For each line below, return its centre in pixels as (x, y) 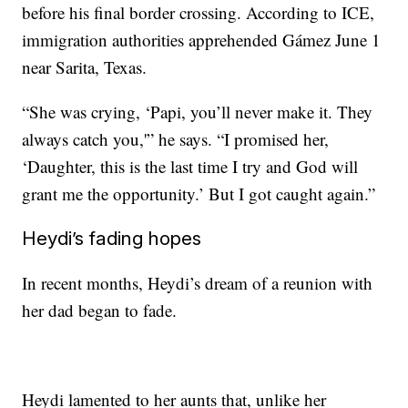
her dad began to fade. (100, 310)
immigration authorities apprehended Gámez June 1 (202, 40)
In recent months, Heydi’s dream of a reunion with (198, 283)
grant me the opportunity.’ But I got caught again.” (199, 194)
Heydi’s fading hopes (112, 238)
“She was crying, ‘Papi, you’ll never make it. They (198, 112)
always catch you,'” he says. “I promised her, (176, 139)
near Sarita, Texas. (85, 67)
